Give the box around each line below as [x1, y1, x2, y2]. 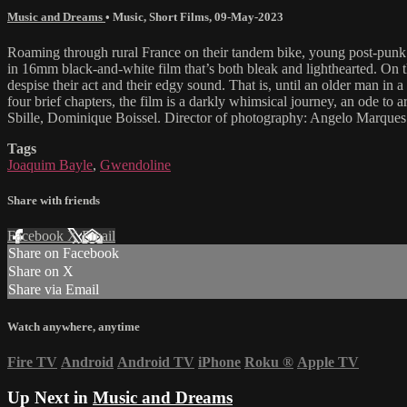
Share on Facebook [8, 245, 119, 262]
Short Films [149, 9, 209, 24]
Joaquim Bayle [7, 157, 93, 174]
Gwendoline [100, 157, 171, 174]
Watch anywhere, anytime [7, 319, 140, 333]
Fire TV [7, 353, 57, 370]
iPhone [198, 353, 241, 370]
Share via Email [8, 282, 99, 298]
